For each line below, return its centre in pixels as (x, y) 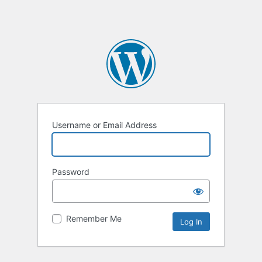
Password (71, 172)
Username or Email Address (104, 125)
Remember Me (94, 219)
